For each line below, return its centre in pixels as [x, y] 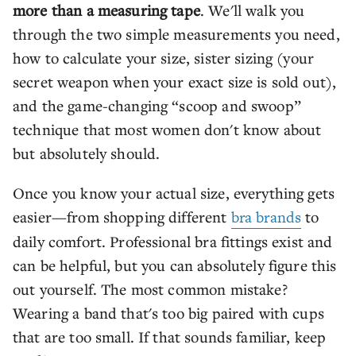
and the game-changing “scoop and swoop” [157, 105]
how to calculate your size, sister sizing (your [164, 58]
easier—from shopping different [122, 217]
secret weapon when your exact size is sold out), [175, 81]
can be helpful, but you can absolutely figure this [175, 265]
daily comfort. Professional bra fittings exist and [173, 241]
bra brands [266, 217]
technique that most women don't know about [167, 129]
